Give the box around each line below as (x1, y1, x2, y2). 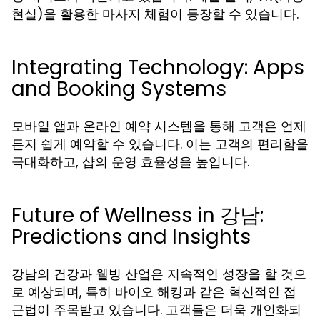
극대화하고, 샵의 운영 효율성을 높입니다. (11, 153, 249, 171)
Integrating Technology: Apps (11, 54, 304, 81)
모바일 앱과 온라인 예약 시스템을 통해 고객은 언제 (11, 117, 306, 135)
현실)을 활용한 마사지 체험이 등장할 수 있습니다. (11, 5, 299, 23)
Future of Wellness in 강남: (11, 201, 264, 229)
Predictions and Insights (11, 223, 251, 251)
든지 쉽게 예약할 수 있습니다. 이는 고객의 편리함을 (11, 135, 309, 153)
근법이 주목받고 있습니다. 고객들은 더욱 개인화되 (11, 301, 301, 319)
